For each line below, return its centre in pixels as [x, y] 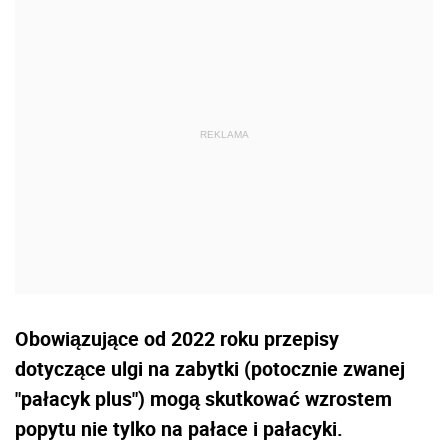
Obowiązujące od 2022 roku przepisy [177, 338]
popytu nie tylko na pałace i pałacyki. [179, 428]
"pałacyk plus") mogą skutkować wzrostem [203, 398]
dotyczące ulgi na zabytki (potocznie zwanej [210, 368]
